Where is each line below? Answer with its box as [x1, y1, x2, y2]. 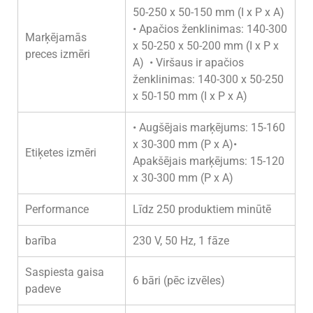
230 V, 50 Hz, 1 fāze [133, 234, 229, 247]
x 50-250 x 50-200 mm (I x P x [133, 39, 279, 52]
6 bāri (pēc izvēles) [133, 274, 225, 287]
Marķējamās [25, 31, 87, 44]
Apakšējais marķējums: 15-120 [133, 154, 284, 168]
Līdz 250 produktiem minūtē [133, 203, 271, 216]
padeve [25, 282, 61, 296]
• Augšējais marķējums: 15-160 [133, 121, 285, 134]
